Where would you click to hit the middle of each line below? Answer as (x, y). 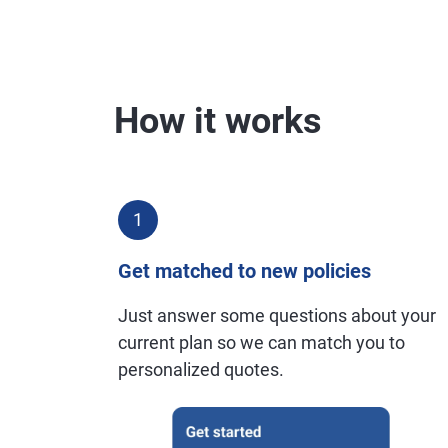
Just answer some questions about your (277, 315)
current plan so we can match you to (261, 342)
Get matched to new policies (244, 271)
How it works (218, 121)
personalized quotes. (201, 369)
